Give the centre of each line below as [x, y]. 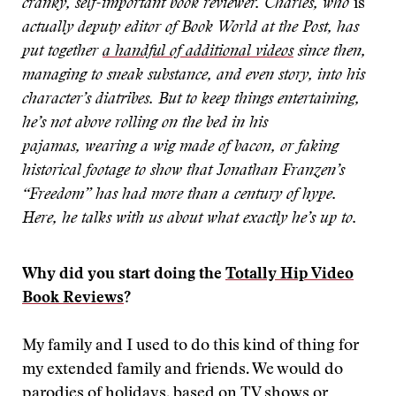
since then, [330, 52]
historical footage [76, 171]
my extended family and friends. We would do [183, 370]
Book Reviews [73, 299]
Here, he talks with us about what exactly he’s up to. [190, 219]
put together [62, 52]
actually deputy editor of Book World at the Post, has [190, 28]
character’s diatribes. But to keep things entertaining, [191, 100]
